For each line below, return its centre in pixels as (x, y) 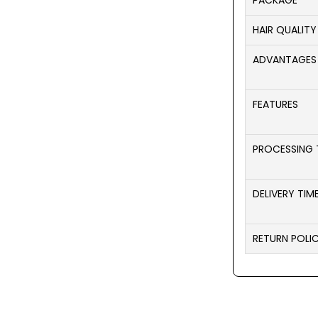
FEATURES (275, 104)
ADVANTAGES (285, 60)
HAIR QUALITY (285, 30)
